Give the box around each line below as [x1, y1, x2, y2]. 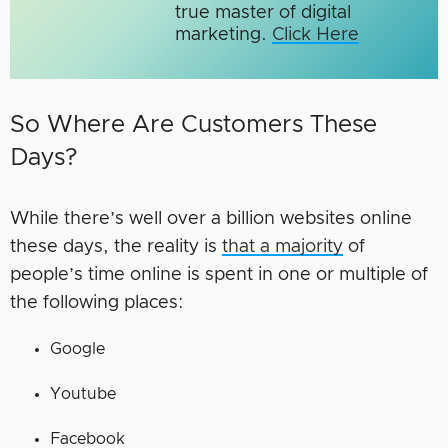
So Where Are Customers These [10, 113, 377, 138]
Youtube [50, 386, 116, 403]
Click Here [271, 26, 359, 45]
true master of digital [174, 4, 351, 23]
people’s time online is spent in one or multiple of [10, 266, 428, 285]
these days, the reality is [10, 238, 222, 257]
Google [50, 341, 105, 358]
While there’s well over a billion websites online [10, 210, 412, 229]
